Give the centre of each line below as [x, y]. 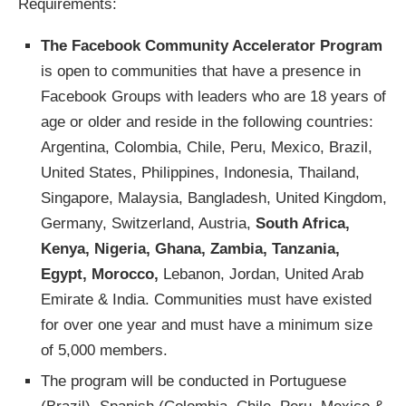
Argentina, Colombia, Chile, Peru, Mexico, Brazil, [207, 147]
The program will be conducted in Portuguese [193, 381]
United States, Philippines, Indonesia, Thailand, [200, 173]
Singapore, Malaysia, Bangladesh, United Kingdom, [214, 198]
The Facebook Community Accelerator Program [212, 46]
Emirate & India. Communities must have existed [206, 300]
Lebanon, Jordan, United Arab [261, 274]
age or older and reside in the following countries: [207, 122]
